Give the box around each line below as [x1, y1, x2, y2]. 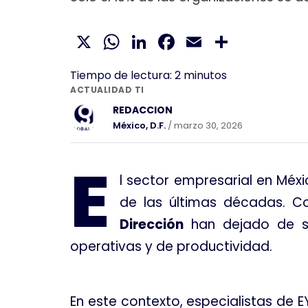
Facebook [177, 26, 282, 58]
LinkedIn [150, 26, 235, 58]
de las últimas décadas [120, 193, 283, 212]
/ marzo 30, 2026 [166, 119, 243, 133]
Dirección [120, 215, 184, 234]
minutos [184, 67, 227, 84]
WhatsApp [122, 26, 236, 58]
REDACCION [113, 103, 173, 118]
